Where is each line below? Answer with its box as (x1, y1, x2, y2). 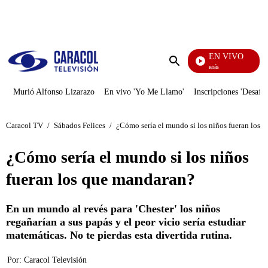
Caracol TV (6, 120, 43, 130)
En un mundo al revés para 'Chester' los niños (6, 203, 220, 215)
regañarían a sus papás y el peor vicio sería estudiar (6, 216, 246, 228)
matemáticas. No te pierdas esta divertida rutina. (6, 229, 235, 241)
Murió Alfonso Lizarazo (13, 87, 95, 96)
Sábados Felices (54, 120, 105, 130)
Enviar (174, 68, 199, 78)
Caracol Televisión (24, 255, 87, 264)
